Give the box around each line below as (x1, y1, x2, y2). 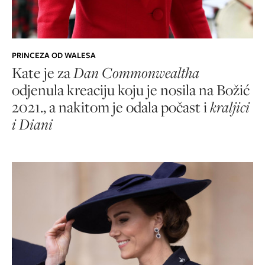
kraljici (210, 97, 250, 117)
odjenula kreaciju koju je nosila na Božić (12, 80, 250, 100)
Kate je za (12, 63, 73, 83)
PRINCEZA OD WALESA (12, 50, 96, 62)
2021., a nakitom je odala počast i (12, 97, 210, 117)
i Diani (12, 114, 53, 134)
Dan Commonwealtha (73, 63, 199, 83)
